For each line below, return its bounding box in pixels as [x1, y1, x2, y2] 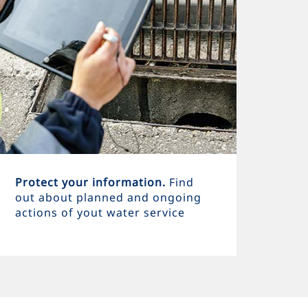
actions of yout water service [14, 205, 185, 220]
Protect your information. [14, 175, 169, 190]
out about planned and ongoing [14, 190, 201, 205]
